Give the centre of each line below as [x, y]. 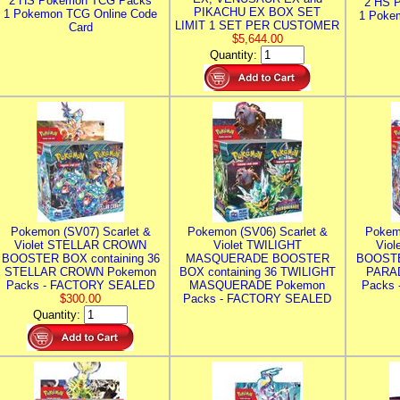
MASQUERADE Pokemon [257, 285]
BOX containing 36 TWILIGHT [257, 272]
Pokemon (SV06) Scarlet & [257, 232]
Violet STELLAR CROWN [80, 245]
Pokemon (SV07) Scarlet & [80, 232]
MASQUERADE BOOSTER [257, 258]
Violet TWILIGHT [257, 245]
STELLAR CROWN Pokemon [80, 272]
